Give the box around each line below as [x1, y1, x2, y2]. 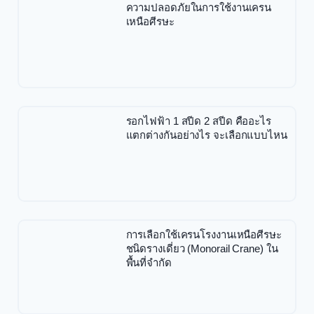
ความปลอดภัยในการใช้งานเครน [125, 1, 272, 14]
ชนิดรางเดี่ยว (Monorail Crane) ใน [125, 242, 278, 254]
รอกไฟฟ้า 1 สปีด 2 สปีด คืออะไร [125, 114, 271, 127]
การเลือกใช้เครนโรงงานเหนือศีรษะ [125, 228, 282, 240]
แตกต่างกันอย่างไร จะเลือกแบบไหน [125, 128, 287, 141]
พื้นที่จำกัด [125, 256, 172, 268]
